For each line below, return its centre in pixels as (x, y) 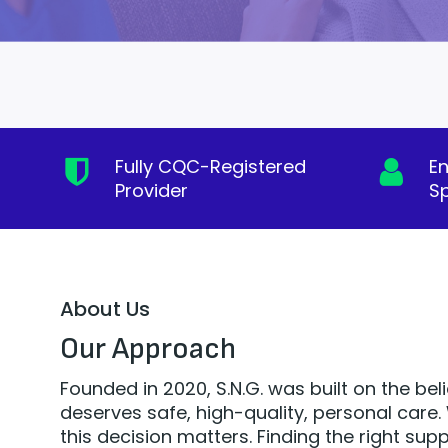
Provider (151, 190)
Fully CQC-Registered (210, 166)
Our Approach (148, 348)
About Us (105, 308)
